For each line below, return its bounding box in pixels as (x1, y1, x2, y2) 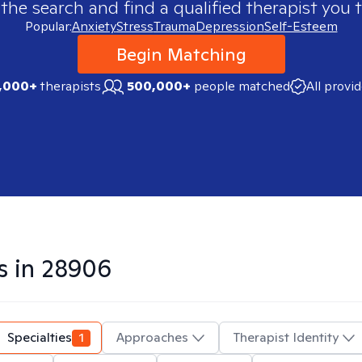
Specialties (7, 329, 72, 346)
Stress (116, 18, 154, 35)
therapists (36, 78, 101, 95)
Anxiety (71, 18, 116, 35)
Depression (195, 18, 264, 35)
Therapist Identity (234, 329, 339, 346)
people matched (193, 78, 290, 95)
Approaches (116, 329, 188, 346)
